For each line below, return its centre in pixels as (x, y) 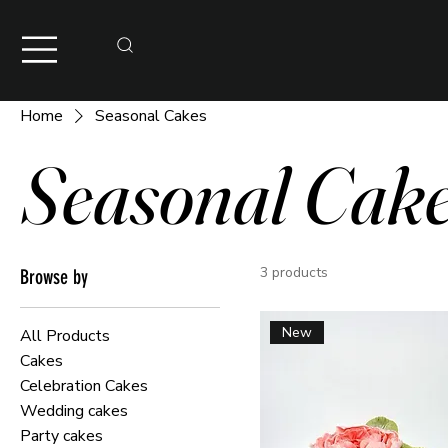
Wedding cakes (74, 411)
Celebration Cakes (84, 386)
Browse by (54, 277)
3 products (294, 272)
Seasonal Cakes (151, 116)
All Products (65, 336)
